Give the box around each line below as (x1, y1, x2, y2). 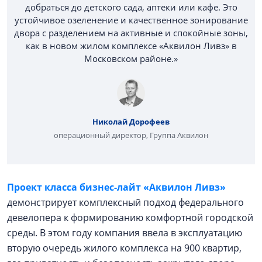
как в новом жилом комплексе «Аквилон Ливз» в (25, 39, 237, 51)
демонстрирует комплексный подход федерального (7, 195, 244, 209)
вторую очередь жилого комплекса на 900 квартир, (7, 241, 242, 254)
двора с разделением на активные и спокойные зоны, (14, 26, 248, 39)
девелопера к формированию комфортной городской (7, 211, 253, 224)
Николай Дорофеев (92, 116, 170, 127)
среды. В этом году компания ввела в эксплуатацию (7, 226, 242, 239)
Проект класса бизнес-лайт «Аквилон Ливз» (7, 180, 226, 194)
